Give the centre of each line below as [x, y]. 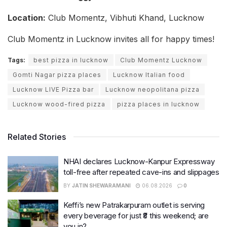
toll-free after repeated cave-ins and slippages [141, 172]
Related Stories [37, 137]
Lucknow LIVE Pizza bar [53, 89]
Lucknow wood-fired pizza [59, 104]
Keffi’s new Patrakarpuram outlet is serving [134, 205]
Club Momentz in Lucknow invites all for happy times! [111, 39]
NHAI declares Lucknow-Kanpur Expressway [139, 161]
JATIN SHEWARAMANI [101, 185]
